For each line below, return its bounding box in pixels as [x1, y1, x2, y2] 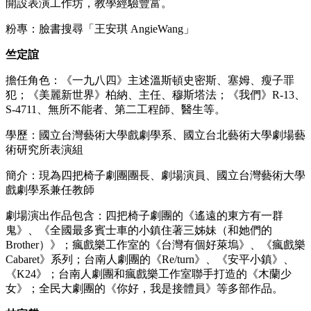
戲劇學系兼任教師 [6, 183, 94, 196]
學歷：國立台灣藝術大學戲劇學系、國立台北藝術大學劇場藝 [6, 128, 305, 141]
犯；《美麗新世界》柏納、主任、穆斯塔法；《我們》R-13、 [6, 88, 305, 101]
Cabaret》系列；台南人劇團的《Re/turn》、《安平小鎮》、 [6, 253, 294, 265]
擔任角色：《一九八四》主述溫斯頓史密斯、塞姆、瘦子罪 [6, 74, 294, 86]
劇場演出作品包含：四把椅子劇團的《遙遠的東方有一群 [6, 209, 283, 221]
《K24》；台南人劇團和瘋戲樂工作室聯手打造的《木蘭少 [6, 267, 292, 280]
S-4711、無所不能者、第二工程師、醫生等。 [6, 103, 226, 115]
